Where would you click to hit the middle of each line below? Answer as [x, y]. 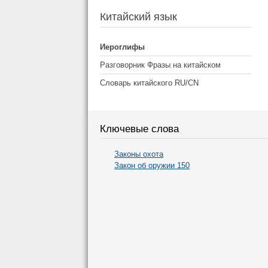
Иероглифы [122, 47]
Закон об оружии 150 [152, 166]
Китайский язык [138, 16]
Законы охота [139, 154]
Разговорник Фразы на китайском [160, 65]
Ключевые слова [139, 129]
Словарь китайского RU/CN [149, 83]
